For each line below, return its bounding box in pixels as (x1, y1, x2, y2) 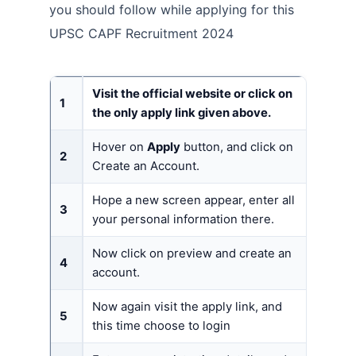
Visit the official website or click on (92, 87, 292, 102)
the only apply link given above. (92, 106, 271, 121)
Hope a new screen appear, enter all (92, 193, 295, 208)
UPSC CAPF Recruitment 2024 (49, 25, 234, 42)
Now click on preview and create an (92, 246, 292, 261)
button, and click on (180, 140, 293, 155)
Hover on (92, 140, 147, 155)
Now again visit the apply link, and (92, 300, 282, 315)
